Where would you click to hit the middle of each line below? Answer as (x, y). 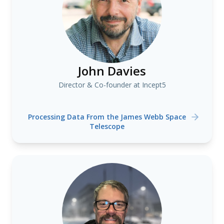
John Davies (112, 71)
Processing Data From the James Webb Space (107, 117)
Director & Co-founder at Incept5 (112, 85)
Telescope (107, 126)
